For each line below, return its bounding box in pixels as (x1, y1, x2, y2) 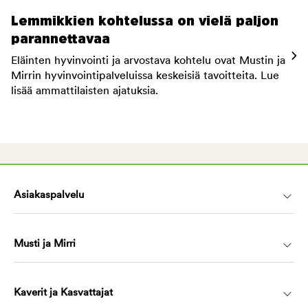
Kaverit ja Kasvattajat (14, 288, 113, 298)
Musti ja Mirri (14, 239, 76, 250)
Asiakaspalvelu (14, 190, 84, 201)
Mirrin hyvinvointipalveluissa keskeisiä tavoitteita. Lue (11, 71, 279, 82)
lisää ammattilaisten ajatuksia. (11, 86, 158, 97)
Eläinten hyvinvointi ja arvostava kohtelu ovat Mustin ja (11, 56, 285, 67)
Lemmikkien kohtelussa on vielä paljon (11, 14, 278, 27)
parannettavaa (11, 32, 110, 45)
